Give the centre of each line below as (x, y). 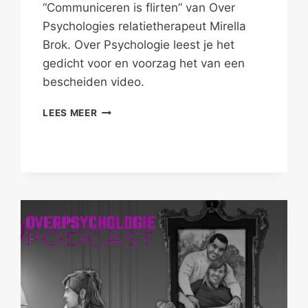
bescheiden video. (94, 82)
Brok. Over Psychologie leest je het (139, 45)
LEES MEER (70, 113)
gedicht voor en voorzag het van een (144, 64)
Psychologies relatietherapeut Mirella (145, 26)
